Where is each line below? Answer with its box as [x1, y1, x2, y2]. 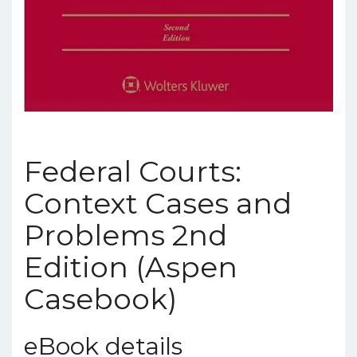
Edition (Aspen [24, 249, 237, 285]
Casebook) [24, 281, 177, 317]
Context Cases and [24, 186, 292, 222]
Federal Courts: [24, 154, 241, 190]
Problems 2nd [24, 218, 227, 253]
